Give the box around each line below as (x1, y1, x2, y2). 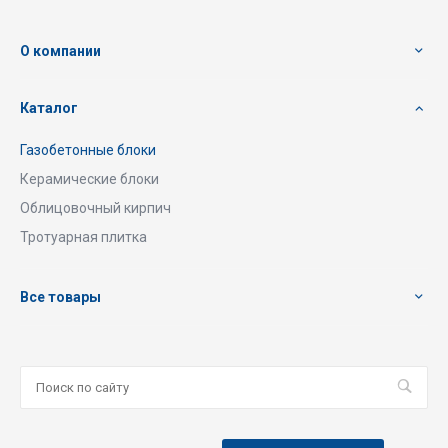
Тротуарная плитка (20, 228, 147, 245)
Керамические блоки (20, 170, 159, 187)
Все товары (20, 288, 101, 305)
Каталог (20, 99, 78, 116)
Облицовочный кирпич (20, 199, 171, 216)
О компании (20, 42, 101, 59)
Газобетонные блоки (20, 141, 156, 158)
